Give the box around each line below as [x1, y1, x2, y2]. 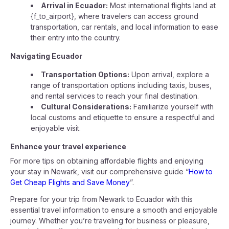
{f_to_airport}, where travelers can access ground [31, 12, 198, 20]
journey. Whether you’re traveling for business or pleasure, [10, 216, 210, 225]
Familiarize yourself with [131, 102, 214, 111]
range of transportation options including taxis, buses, [31, 81, 212, 89]
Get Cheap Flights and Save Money [10, 178, 130, 187]
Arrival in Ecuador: [41, 1, 108, 10]
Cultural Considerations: [41, 102, 131, 111]
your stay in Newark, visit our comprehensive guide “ [10, 167, 189, 176]
